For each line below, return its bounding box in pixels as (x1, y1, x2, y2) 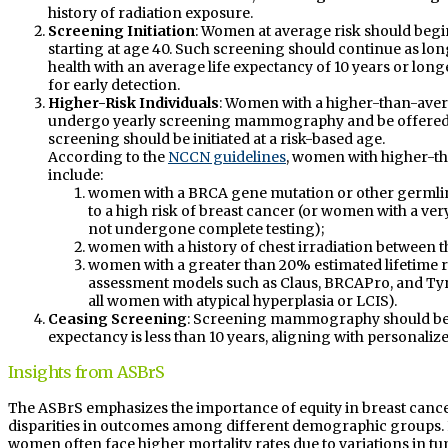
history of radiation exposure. (48, 4, 253, 23)
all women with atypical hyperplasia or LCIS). (88, 292, 400, 311)
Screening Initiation (48, 22, 195, 41)
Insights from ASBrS (8, 362, 165, 383)
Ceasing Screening (48, 310, 187, 329)
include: (48, 166, 103, 185)
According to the (48, 148, 168, 167)
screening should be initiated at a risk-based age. (48, 130, 385, 149)
